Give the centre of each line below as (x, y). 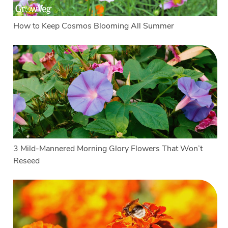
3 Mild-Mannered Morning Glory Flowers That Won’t (108, 148)
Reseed (27, 161)
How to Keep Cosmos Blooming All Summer (94, 26)
